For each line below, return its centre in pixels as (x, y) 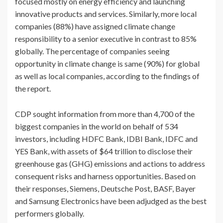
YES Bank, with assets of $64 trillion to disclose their (104, 151)
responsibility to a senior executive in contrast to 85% (106, 39)
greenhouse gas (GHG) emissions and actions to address (110, 164)
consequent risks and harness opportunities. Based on (105, 176)
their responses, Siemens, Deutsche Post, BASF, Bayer (105, 189)
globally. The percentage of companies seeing (92, 51)
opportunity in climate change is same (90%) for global (107, 64)
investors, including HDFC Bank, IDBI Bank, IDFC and (106, 139)
